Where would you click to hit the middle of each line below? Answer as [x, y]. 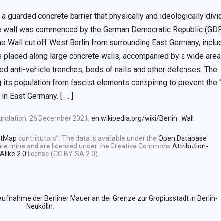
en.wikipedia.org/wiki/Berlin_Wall [142, 119]
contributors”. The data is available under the [87, 138]
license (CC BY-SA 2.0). [63, 154]
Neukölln [39, 206]
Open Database [182, 138]
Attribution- [190, 146]
